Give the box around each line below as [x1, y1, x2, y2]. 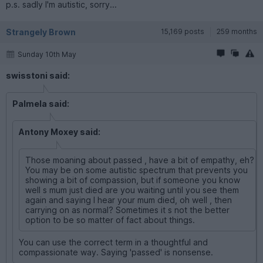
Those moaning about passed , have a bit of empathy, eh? [25, 154, 254, 165]
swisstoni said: [6, 70, 70, 80]
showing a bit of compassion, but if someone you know [25, 174, 240, 185]
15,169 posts [161, 26, 204, 36]
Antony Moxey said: [19, 126, 100, 137]
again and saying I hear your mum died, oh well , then [25, 194, 232, 205]
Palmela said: [12, 98, 69, 109]
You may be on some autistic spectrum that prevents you [25, 164, 248, 175]
